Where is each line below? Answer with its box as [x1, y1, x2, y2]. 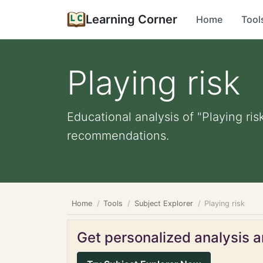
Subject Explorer [134, 199, 193, 208]
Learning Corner [86, 12, 177, 26]
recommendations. [67, 129, 169, 143]
